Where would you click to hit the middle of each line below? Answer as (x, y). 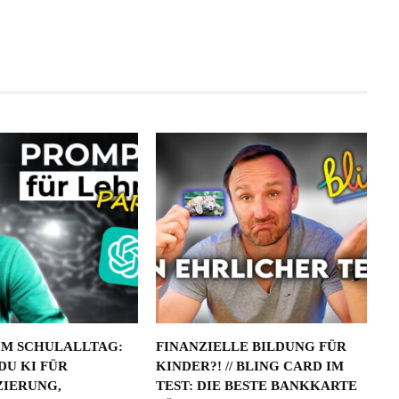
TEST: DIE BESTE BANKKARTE (256, 386)
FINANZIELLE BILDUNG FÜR (251, 347)
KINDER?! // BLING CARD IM (249, 366)
